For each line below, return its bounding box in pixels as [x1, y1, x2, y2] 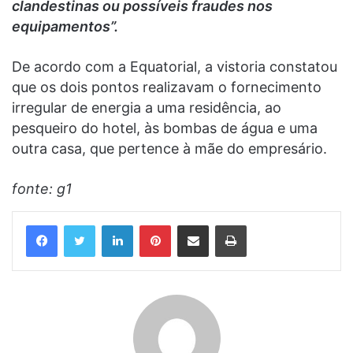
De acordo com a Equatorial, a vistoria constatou [12, 58, 337, 75]
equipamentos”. [12, 17, 118, 35]
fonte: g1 [12, 180, 72, 197]
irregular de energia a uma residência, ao [12, 98, 281, 116]
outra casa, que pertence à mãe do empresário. [12, 139, 327, 157]
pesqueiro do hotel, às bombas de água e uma [12, 119, 318, 136]
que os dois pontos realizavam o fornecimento [12, 78, 321, 95]
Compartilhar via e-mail [208, 217, 227, 231]
